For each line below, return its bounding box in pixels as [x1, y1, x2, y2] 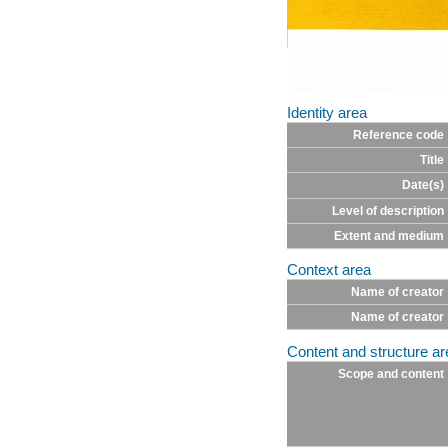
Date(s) [401, 178, 444, 193]
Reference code [352, 128, 444, 143]
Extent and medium [333, 229, 444, 244]
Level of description [331, 204, 444, 219]
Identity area [287, 105, 367, 122]
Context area [287, 262, 371, 279]
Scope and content [337, 366, 444, 381]
